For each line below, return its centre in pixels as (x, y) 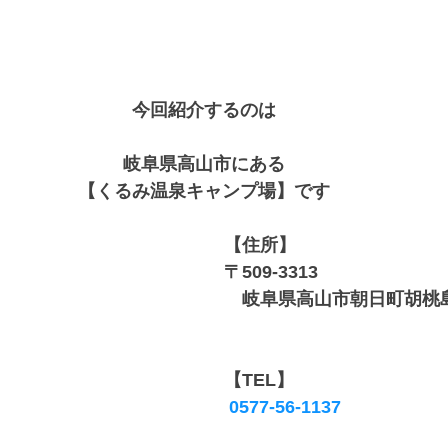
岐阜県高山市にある (204, 164)
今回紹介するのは (204, 110)
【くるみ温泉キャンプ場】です (204, 191)
